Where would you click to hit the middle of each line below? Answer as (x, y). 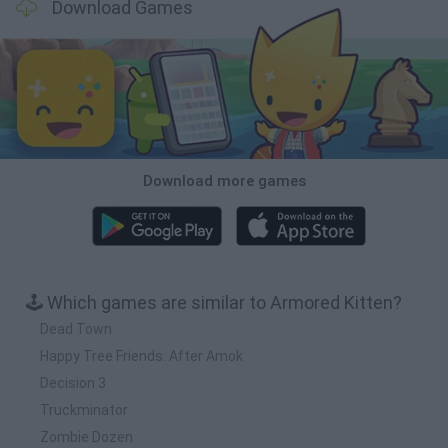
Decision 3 (73, 382)
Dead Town (76, 328)
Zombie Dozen (86, 436)
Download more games (224, 180)
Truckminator (84, 409)
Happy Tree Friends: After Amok (141, 355)
